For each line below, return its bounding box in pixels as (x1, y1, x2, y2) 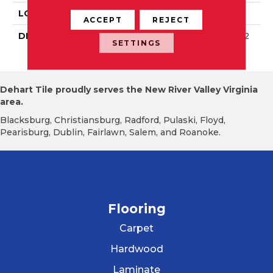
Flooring (107, 201, 166, 217)
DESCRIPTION (18, 30, 82, 42)
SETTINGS (112, 38, 161, 47)
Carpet (119, 222, 154, 235)
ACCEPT (83, 15, 122, 24)
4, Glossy (143, 43, 182, 54)
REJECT (152, 15, 190, 24)
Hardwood (110, 243, 163, 255)
